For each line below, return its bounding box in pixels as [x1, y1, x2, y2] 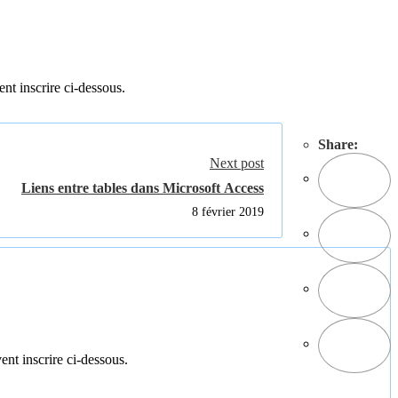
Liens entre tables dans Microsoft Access [21, 179, 264, 195]
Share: [318, 136, 358, 152]
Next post [210, 155, 264, 171]
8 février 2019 [192, 204, 264, 219]
